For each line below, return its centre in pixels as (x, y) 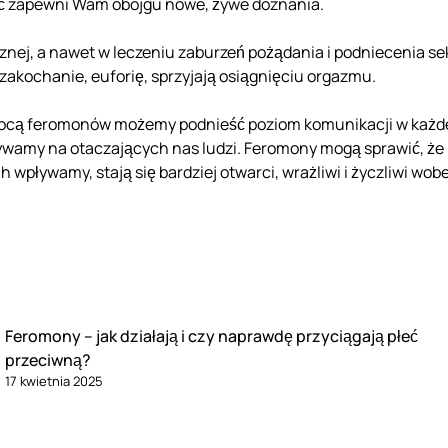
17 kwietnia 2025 (54, 381)
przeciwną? (48, 360)
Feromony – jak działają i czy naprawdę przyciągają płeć (212, 336)
